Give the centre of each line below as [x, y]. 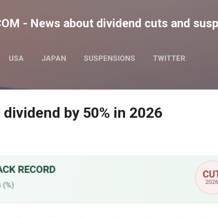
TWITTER [169, 58]
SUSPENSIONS [109, 58]
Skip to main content [109, 12]
